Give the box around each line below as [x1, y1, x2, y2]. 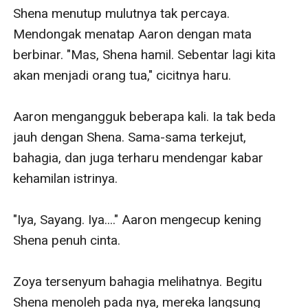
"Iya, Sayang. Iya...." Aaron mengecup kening [13, 211, 262, 228]
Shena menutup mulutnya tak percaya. [13, 5, 230, 21]
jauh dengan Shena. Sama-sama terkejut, [13, 129, 247, 145]
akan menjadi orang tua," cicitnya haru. [13, 67, 232, 83]
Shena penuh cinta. [13, 232, 121, 248]
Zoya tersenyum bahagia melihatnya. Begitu [13, 273, 263, 289]
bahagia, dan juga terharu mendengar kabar [13, 149, 264, 166]
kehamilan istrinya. [13, 170, 122, 186]
